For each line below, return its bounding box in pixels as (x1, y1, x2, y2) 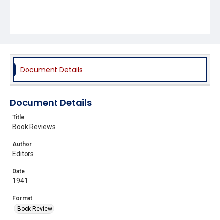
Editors (12, 149, 34, 158)
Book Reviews (12, 122, 55, 131)
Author (12, 140, 32, 148)
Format (12, 194, 32, 202)
